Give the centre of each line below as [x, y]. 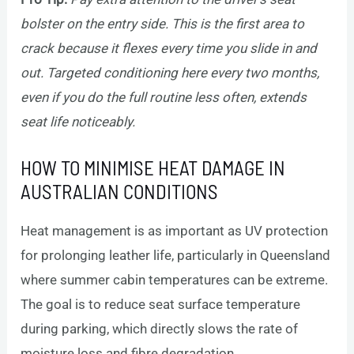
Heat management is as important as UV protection [175, 231]
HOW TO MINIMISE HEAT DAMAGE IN [153, 168]
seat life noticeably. [78, 122]
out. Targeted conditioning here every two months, [170, 73]
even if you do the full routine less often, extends [164, 98]
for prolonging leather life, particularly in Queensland [176, 256]
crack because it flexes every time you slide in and [169, 49]
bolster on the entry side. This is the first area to [163, 24]
